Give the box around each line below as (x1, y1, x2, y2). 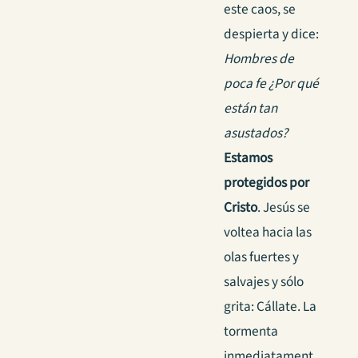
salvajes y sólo (224, 272, 304, 292)
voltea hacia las (224, 222, 312, 243)
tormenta (224, 321, 278, 342)
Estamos (224, 148, 272, 169)
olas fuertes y (224, 247, 299, 268)
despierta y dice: (224, 24, 319, 45)
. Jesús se (257, 197, 310, 218)
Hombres (224, 49, 276, 70)
